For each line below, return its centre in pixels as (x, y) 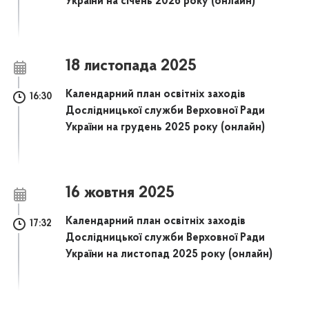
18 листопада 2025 (131, 67)
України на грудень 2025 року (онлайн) (166, 128)
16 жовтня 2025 (120, 193)
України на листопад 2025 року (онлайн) (169, 254)
